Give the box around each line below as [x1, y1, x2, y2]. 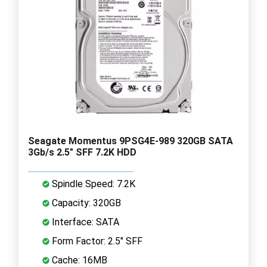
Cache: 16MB [49, 254, 107, 266]
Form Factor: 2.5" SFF [49, 235, 142, 247]
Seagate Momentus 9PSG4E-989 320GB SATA [28, 135, 233, 147]
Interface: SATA [49, 216, 119, 228]
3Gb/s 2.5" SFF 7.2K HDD [28, 146, 136, 158]
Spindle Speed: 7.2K [49, 178, 135, 190]
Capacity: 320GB [49, 197, 121, 209]
